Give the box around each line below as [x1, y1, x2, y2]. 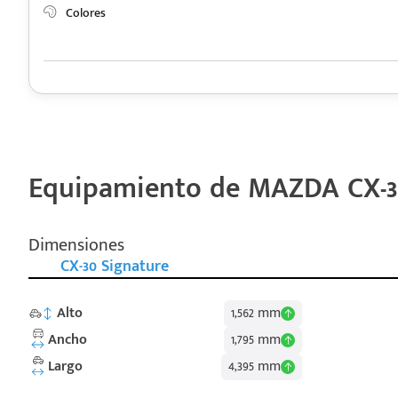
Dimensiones [28, 229, 124, 260]
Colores [62, 3, 106, 24]
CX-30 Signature [60, 252, 169, 280]
